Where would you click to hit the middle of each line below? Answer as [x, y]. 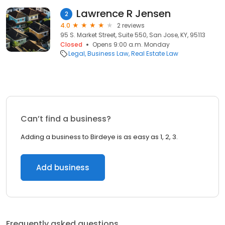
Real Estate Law [155, 53]
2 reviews [131, 25]
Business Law [108, 53]
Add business [63, 167]
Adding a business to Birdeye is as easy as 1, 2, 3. [99, 137]
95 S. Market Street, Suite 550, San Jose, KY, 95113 [133, 35]
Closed [71, 44]
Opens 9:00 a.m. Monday [131, 44]
